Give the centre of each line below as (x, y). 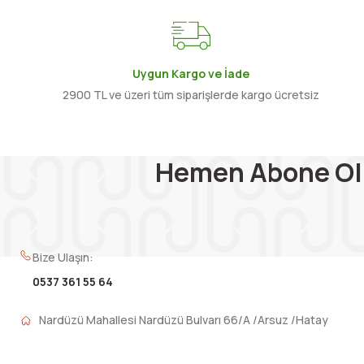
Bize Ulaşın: (63, 257)
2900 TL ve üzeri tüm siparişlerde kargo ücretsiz (191, 95)
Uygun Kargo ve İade (191, 74)
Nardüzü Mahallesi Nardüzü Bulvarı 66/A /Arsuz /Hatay (184, 320)
